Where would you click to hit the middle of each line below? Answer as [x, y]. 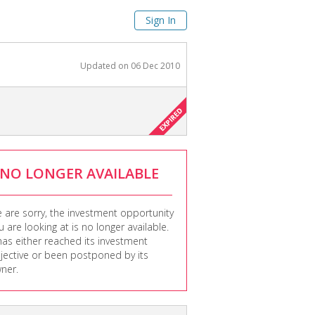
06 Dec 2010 [155, 66]
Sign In [161, 20]
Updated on [105, 66]
